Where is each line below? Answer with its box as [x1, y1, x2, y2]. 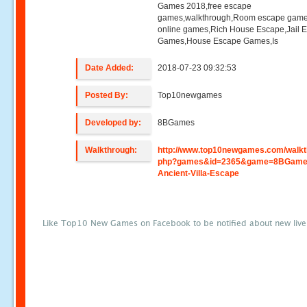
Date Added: [85, 63, 134, 73]
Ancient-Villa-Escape [158, 169, 240, 178]
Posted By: [85, 90, 129, 100]
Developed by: [85, 118, 142, 127]
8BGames [158, 118, 195, 127]
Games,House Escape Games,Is [158, 36, 279, 46]
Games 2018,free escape [158, 1, 252, 11]
